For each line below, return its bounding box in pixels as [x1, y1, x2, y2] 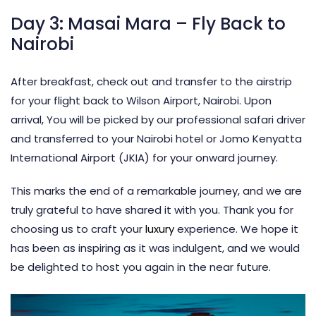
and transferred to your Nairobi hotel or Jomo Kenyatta [11, 130, 302, 146]
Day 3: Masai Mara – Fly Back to [11, 11, 286, 36]
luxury [145, 221, 174, 236]
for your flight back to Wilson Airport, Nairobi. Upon [11, 92, 272, 108]
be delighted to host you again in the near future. [11, 259, 271, 274]
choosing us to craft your [11, 221, 145, 236]
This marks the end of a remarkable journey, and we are [11, 183, 302, 198]
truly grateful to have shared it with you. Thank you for [11, 202, 293, 217]
